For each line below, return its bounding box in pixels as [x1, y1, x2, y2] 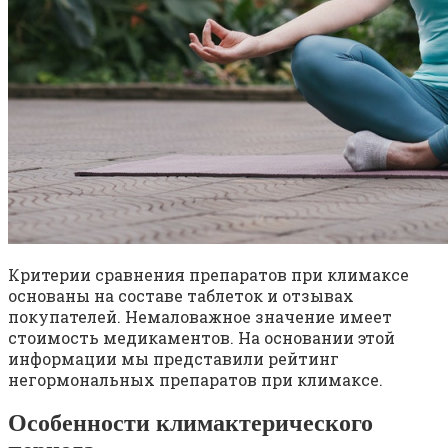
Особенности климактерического [8, 410, 373, 437]
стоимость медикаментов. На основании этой [8, 327, 395, 349]
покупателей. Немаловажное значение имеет [8, 306, 392, 328]
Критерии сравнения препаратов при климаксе [8, 264, 409, 286]
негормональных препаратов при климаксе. [8, 369, 383, 391]
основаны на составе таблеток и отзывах [8, 285, 354, 307]
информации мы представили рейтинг [8, 348, 339, 370]
